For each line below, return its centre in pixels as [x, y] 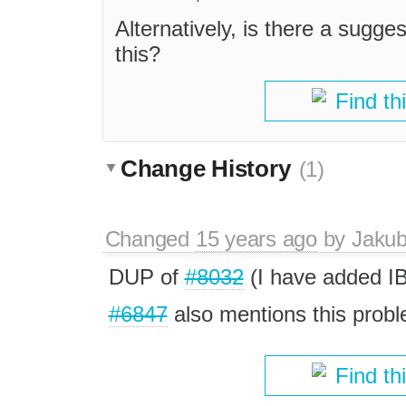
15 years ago [256, 238]
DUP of [146, 276]
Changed [150, 238]
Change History [209, 168]
